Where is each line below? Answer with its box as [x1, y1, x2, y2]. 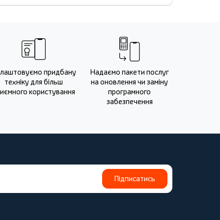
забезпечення [106, 97, 153, 106]
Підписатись [114, 174, 155, 183]
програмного [108, 87, 151, 96]
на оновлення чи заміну [91, 77, 168, 86]
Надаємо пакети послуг [90, 67, 169, 77]
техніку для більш [4, 77, 63, 86]
